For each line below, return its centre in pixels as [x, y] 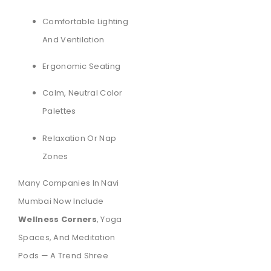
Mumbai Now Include [61, 201]
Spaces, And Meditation [67, 238]
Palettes [59, 111]
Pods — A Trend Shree [64, 256]
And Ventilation [73, 39]
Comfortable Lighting [86, 21]
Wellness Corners [57, 220]
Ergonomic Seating [82, 66]
